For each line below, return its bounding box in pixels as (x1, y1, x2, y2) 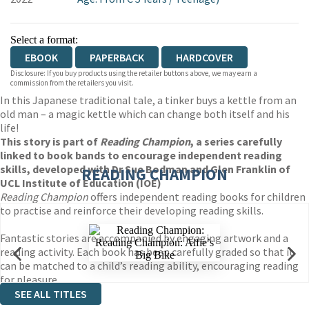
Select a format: (10, 34, 78, 46)
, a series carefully (190, 134, 282, 148)
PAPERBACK (90, 50, 144, 64)
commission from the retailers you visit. (10, 78, 134, 88)
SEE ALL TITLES (14, 287, 87, 301)
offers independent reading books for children (88, 190, 306, 203)
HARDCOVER (176, 50, 233, 64)
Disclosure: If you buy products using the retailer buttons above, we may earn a (10, 68, 257, 78)
